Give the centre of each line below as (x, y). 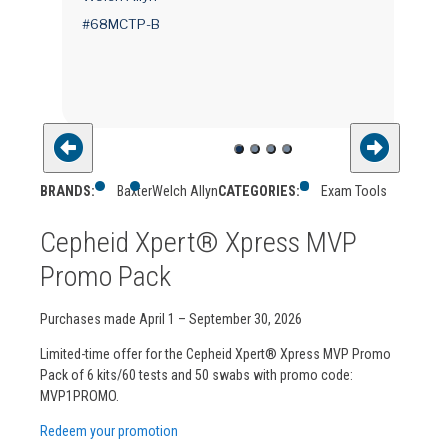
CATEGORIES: (258, 191)
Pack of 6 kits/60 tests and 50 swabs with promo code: (196, 374)
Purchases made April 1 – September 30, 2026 (171, 318)
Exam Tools (354, 191)
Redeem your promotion (109, 430)
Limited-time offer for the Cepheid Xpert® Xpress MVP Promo (215, 353)
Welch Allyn (184, 191)
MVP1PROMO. (79, 395)
